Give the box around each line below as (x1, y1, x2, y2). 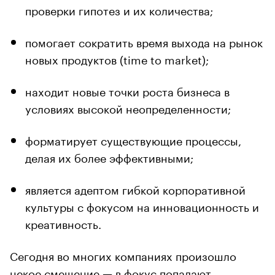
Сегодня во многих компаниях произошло (10, 246, 236, 263)
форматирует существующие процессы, (25, 130, 241, 148)
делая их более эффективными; (25, 147, 193, 165)
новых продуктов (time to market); (25, 49, 209, 67)
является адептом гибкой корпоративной (25, 179, 246, 197)
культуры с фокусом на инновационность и (25, 196, 259, 214)
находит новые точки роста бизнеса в (25, 81, 230, 99)
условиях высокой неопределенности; (25, 98, 231, 116)
